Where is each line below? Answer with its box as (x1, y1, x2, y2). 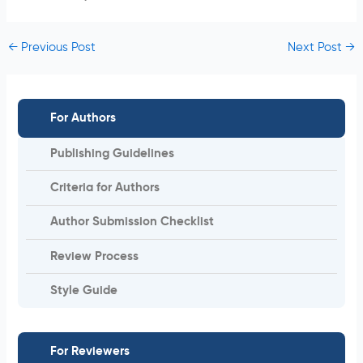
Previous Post (17, 42, 96, 54)
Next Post (288, 42, 346, 54)
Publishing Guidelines (50, 147, 175, 160)
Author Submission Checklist (50, 216, 215, 228)
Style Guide (50, 285, 118, 297)
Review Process (50, 250, 139, 263)
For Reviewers (50, 346, 130, 358)
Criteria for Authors (50, 182, 160, 194)
